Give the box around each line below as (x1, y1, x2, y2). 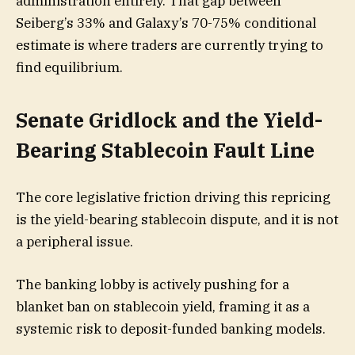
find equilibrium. (16, 58, 123, 76)
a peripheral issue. (16, 233, 133, 251)
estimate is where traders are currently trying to (16, 36, 323, 54)
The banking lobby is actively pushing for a (16, 276, 289, 294)
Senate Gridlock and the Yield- (16, 107, 323, 134)
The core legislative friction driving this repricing (16, 189, 330, 207)
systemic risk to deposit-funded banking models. (16, 320, 326, 338)
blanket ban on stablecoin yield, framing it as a (16, 298, 310, 316)
